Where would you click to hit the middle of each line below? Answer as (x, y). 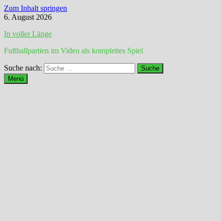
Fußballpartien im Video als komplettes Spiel (74, 51)
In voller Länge (28, 34)
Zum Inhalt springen (36, 8)
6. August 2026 (28, 17)
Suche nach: (23, 68)
